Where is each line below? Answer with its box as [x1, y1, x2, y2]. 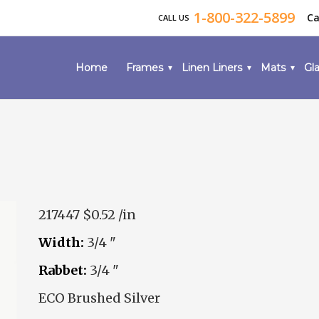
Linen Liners [182, 61, 242, 74]
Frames [126, 61, 163, 74]
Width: [38, 234, 84, 251]
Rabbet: [38, 262, 87, 278]
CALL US [158, 12, 192, 23]
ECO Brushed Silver [38, 290, 160, 306]
